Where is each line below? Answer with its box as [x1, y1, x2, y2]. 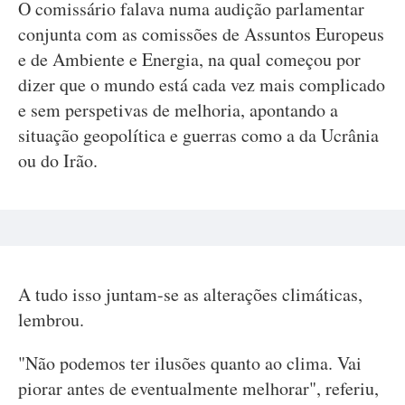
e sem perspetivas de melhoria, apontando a [18, 98, 338, 122]
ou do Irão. [18, 148, 98, 173]
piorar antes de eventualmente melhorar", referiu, [18, 376, 379, 400]
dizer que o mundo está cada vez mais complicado [18, 72, 385, 97]
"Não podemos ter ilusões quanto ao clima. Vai [18, 351, 362, 375]
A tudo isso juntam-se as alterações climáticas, [18, 282, 363, 306]
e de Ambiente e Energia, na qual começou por [18, 47, 361, 71]
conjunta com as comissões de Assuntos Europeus [18, 22, 384, 46]
